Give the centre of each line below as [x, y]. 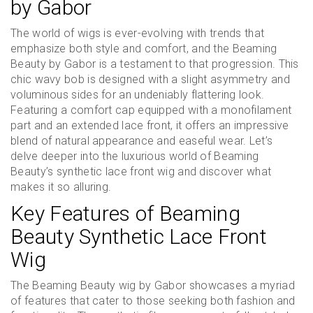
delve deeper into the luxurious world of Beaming [135, 156]
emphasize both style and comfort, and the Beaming [144, 49]
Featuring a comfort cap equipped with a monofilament [151, 110]
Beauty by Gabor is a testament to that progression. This [155, 64]
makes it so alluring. [61, 187]
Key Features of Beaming [125, 213]
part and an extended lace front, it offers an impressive [150, 125]
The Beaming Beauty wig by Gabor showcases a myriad [153, 285]
